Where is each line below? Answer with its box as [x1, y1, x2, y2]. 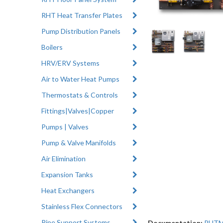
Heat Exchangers [41, 186, 95, 195]
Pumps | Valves [41, 122, 89, 131]
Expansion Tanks [41, 170, 94, 179]
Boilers [41, 42, 63, 51]
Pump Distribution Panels [41, 26, 121, 35]
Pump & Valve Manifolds [41, 138, 116, 147]
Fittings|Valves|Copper [41, 106, 114, 115]
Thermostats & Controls [41, 90, 118, 99]
